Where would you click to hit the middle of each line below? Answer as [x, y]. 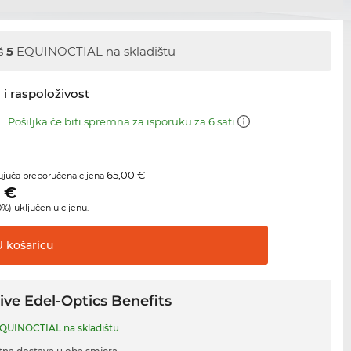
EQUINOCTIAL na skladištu [95, 51]
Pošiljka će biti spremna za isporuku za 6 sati [123, 122]
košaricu [29, 246]
